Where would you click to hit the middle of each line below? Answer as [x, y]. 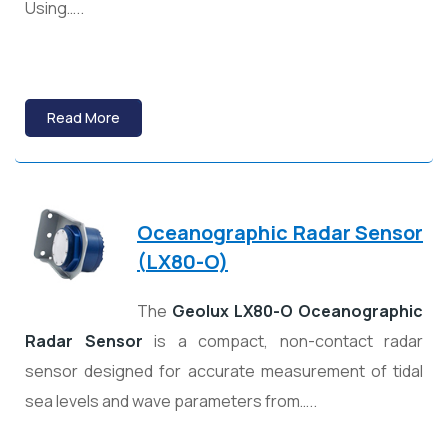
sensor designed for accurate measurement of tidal [224, 371]
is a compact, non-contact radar [282, 341]
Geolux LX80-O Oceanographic [297, 311]
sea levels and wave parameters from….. [171, 401]
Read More [83, 118]
